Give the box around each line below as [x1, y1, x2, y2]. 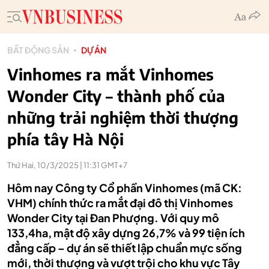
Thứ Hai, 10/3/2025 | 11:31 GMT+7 [7, 160, 127, 170]
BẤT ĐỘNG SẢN [7, 44, 69, 55]
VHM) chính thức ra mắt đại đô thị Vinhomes [7, 196, 233, 210]
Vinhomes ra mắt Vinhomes [7, 64, 214, 84]
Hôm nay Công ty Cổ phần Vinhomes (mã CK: [7, 181, 242, 195]
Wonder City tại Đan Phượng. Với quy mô [7, 211, 219, 225]
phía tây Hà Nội [7, 129, 124, 149]
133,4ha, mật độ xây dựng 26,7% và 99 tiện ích [7, 226, 245, 240]
